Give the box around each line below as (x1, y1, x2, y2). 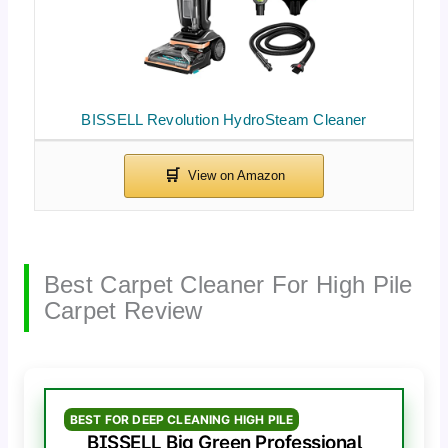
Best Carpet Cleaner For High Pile (43, 270, 413, 298)
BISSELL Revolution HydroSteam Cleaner (81, 110, 367, 128)
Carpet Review (43, 296, 203, 324)
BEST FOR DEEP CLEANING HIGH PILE (69, 411, 294, 427)
